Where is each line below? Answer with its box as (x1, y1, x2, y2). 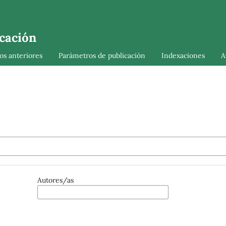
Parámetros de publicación (58, 50, 145, 60)
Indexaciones (161, 50, 205, 60)
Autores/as (37, 175, 74, 185)
